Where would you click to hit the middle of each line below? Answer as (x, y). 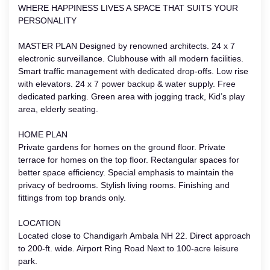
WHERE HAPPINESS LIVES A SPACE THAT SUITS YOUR (128, 8)
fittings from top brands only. (72, 197)
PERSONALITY (47, 20)
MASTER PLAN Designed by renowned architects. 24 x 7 (127, 46)
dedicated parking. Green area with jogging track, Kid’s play (131, 96)
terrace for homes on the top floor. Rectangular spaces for (129, 159)
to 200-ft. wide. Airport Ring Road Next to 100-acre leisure (128, 248)
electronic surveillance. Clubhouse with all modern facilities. (131, 58)
